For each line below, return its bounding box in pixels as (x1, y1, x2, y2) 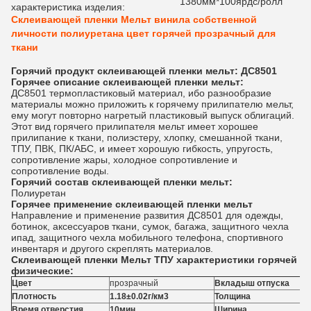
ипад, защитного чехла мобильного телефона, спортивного (11, 232, 283, 243)
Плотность (12, 292, 56, 301)
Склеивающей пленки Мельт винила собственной (11, 14, 257, 25)
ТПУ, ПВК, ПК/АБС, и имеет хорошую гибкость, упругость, (11, 143, 273, 154)
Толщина (215, 292, 251, 301)
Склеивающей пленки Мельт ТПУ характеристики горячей (11, 254, 297, 265)
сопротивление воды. (11, 165, 109, 176)
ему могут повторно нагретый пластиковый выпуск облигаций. (11, 110, 294, 121)
